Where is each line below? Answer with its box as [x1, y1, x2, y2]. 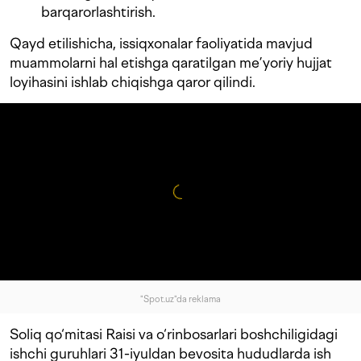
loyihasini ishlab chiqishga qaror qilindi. [10, 73, 255, 91]
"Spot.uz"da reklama [140, 294, 221, 305]
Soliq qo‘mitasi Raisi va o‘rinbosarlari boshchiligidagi [10, 326, 338, 343]
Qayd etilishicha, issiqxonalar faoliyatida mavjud [10, 35, 313, 52]
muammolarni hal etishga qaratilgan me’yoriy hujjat [10, 54, 332, 72]
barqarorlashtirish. [41, 3, 156, 21]
